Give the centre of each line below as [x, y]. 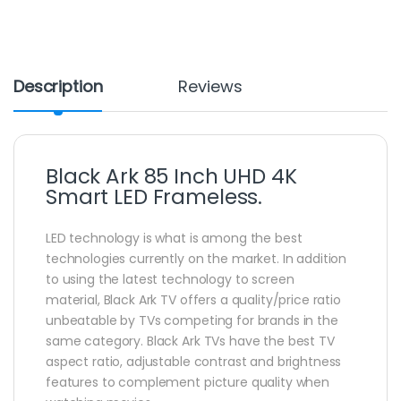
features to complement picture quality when [188, 382]
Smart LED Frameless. [154, 196]
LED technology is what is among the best [174, 238]
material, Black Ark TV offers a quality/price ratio [193, 299]
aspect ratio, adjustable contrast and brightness [194, 361]
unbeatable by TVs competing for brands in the [192, 320]
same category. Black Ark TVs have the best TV [190, 341]
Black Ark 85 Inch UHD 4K [171, 176]
